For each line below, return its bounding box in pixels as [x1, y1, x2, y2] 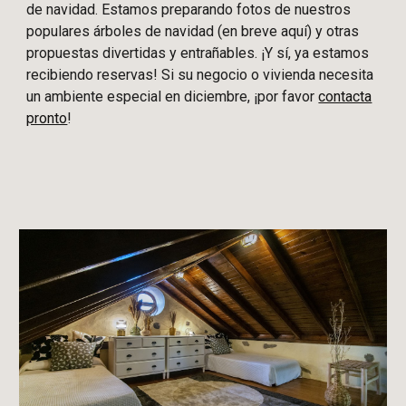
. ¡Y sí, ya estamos [255, 44, 370, 63]
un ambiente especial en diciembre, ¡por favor [26, 88, 319, 106]
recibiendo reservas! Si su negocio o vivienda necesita [26, 66, 374, 84]
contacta [318, 88, 372, 106]
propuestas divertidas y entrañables [26, 44, 256, 63]
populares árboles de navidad [26, 23, 215, 41]
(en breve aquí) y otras [214, 23, 360, 41]
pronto [26, 110, 68, 128]
